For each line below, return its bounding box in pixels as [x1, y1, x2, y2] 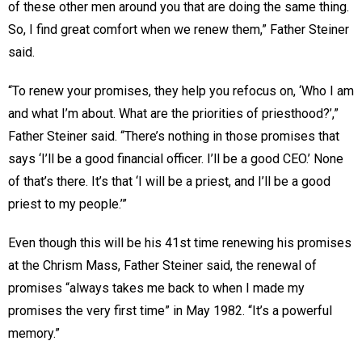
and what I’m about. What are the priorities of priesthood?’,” [8, 105, 339, 121]
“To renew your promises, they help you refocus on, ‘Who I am [8, 82, 354, 99]
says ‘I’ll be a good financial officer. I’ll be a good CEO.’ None [8, 150, 343, 166]
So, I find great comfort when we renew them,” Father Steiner [8, 21, 349, 37]
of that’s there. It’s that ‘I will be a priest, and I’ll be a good [8, 173, 330, 189]
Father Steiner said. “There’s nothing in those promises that [8, 128, 339, 144]
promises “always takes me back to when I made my [8, 280, 305, 296]
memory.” [8, 325, 60, 341]
